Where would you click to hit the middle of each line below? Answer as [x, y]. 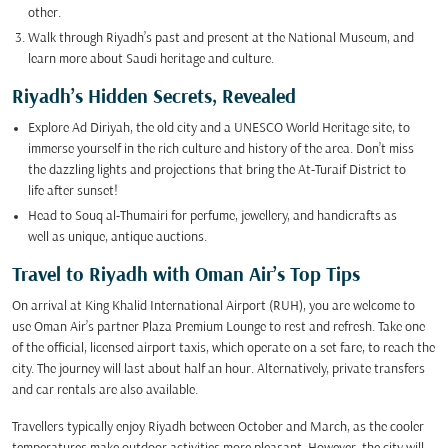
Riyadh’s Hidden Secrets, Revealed [154, 98]
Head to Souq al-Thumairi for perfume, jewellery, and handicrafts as [212, 216]
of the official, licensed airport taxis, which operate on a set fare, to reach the [223, 348]
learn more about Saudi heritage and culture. [151, 59]
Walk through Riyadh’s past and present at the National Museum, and [221, 38]
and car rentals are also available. [105, 390]
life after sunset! [73, 191]
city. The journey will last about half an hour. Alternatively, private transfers [218, 369]
